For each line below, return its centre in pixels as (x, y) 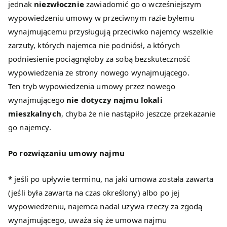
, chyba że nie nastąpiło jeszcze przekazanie (138, 114)
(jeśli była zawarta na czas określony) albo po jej (94, 193)
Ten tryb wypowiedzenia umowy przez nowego (92, 86)
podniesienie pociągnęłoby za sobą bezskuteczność (99, 59)
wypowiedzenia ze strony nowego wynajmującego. (99, 73)
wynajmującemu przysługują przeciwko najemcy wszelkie (110, 32)
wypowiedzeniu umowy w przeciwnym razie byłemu (101, 18)
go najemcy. (30, 127)
